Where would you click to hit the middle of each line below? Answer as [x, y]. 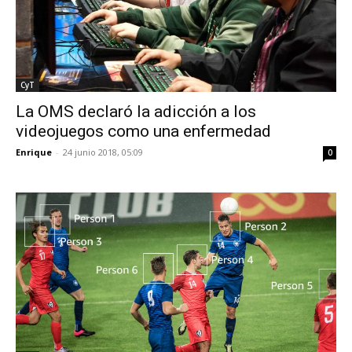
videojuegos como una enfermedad [143, 131]
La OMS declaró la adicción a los [136, 111]
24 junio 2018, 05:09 [103, 152]
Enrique [34, 152]
